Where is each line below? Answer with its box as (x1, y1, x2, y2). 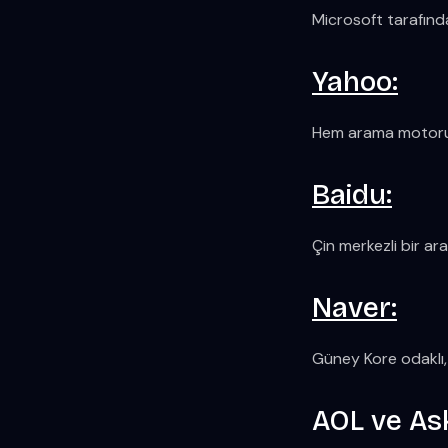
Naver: (312, 291, 397, 325)
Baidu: (312, 178, 392, 212)
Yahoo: (312, 65, 398, 99)
